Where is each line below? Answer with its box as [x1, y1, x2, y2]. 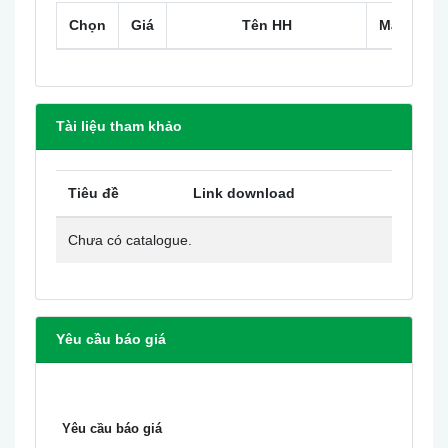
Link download [193, 185, 295, 201]
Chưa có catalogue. [68, 232, 192, 248]
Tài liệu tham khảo [56, 118, 182, 134]
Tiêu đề [68, 185, 119, 201]
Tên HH [241, 17, 292, 33]
